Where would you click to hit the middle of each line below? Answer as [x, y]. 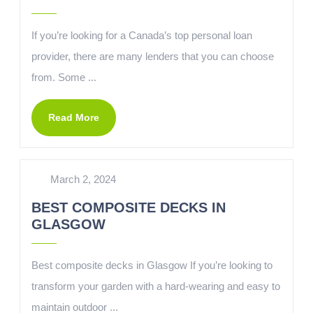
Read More [74, 117]
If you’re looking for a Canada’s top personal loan [142, 35]
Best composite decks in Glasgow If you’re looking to [152, 265]
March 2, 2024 [83, 179]
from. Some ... [64, 77]
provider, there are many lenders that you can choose [153, 56]
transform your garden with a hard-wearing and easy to [156, 286]
